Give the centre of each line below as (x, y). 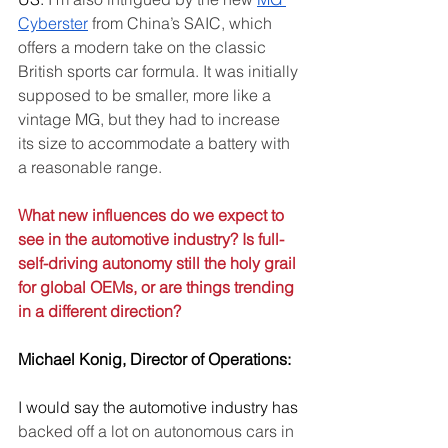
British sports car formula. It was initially (160, 71)
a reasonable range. (90, 167)
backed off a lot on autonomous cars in (158, 431)
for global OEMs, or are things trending (158, 287)
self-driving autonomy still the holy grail (159, 263)
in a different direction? (99, 311)
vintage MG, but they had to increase (151, 119)
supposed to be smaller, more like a (146, 95)
